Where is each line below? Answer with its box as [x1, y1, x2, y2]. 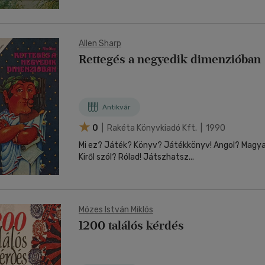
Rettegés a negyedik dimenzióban [79, 52, 261, 66]
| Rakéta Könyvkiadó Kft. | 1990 [100, 122, 225, 133]
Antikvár [102, 103, 131, 111]
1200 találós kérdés [79, 218, 184, 232]
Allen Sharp [79, 38, 121, 49]
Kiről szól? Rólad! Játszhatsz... [118, 152, 194, 162]
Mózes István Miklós [79, 205, 153, 215]
